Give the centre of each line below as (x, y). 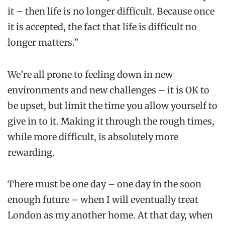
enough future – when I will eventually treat (103, 199)
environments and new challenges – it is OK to (108, 90)
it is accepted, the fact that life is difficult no (102, 27)
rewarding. (31, 152)
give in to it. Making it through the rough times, (111, 121)
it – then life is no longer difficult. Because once (111, 12)
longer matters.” (43, 43)
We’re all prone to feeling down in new (90, 74)
